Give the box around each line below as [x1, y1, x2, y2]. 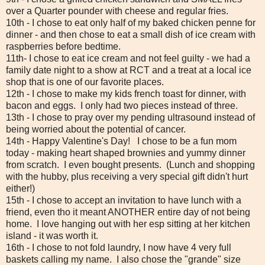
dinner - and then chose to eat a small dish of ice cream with [6, 29, 256, 40]
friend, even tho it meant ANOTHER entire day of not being [6, 206, 250, 217]
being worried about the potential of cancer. [6, 124, 188, 134]
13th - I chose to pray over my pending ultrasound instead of [6, 112, 255, 122]
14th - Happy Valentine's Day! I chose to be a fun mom [6, 135, 237, 146]
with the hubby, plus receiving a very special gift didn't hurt [6, 171, 248, 182]
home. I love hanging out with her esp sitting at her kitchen [6, 218, 250, 229]
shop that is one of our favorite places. [6, 76, 169, 87]
